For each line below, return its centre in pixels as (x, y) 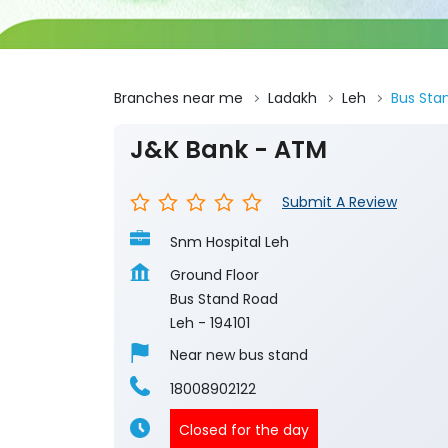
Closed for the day (244, 430)
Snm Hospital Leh (229, 242)
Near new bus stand (239, 355)
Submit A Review (339, 202)
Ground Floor (214, 275)
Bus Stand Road (224, 299)
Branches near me (178, 98)
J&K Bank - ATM (228, 150)
